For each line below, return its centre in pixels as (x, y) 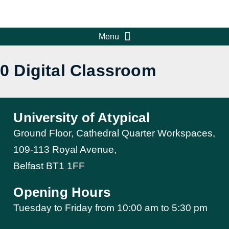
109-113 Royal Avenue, (65, 150)
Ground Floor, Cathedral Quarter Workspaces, (114, 133)
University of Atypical (82, 118)
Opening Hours (62, 192)
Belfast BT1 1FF (49, 166)
